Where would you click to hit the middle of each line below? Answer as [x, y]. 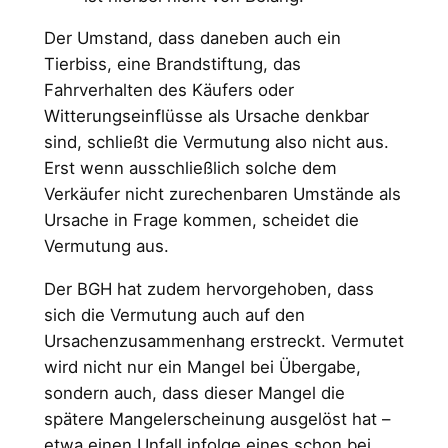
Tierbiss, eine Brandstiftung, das [172, 64]
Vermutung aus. [106, 246]
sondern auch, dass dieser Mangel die [194, 393]
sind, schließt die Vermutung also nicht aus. [216, 142]
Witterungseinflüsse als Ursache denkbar [206, 116]
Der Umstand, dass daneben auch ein [192, 38]
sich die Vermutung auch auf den [174, 315]
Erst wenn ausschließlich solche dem [190, 168]
